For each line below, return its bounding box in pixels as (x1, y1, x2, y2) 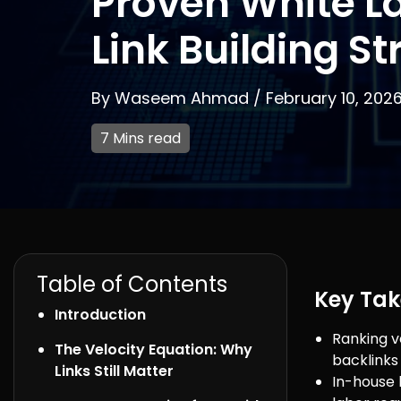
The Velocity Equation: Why (55, 339, 252, 360)
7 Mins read (100, 128, 181, 149)
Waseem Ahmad (115, 87, 253, 109)
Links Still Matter (55, 361, 174, 381)
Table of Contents (37, 269, 227, 299)
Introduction (55, 304, 146, 325)
